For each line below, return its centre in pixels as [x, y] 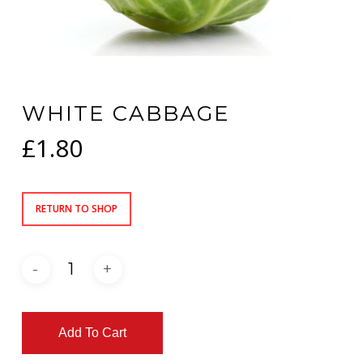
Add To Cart [92, 333]
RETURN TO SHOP [76, 209]
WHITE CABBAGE [126, 114]
